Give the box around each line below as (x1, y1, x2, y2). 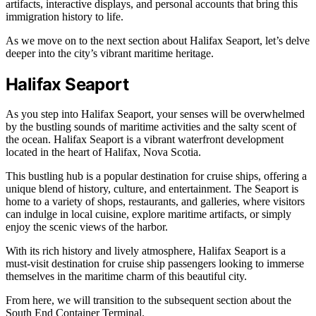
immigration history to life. (6, 10, 123, 23)
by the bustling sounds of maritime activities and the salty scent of (6, 121, 296, 133)
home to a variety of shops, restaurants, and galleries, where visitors (6, 195, 305, 208)
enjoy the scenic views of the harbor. (6, 221, 168, 233)
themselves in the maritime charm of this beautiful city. (6, 270, 247, 283)
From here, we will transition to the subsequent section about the (6, 294, 291, 307)
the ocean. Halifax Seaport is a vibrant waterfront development (6, 133, 284, 146)
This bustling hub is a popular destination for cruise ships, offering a (6, 170, 307, 183)
